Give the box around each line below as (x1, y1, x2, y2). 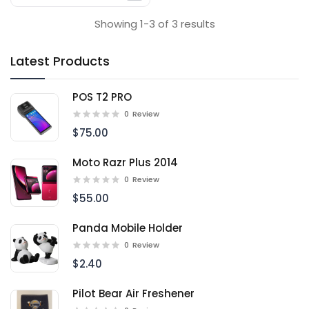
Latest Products (10, 52, 110, 70)
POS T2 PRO (72, 90, 132, 104)
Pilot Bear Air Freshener (72, 286, 195, 301)
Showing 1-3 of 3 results (94, 17, 215, 31)
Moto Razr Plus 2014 (72, 155, 178, 170)
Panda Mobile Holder (72, 221, 183, 235)
